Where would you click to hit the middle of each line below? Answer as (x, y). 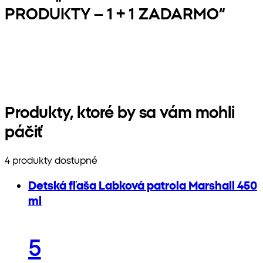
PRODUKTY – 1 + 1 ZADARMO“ (115, 13)
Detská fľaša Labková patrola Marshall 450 (143, 185)
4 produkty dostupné (51, 159)
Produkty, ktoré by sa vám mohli (120, 112)
